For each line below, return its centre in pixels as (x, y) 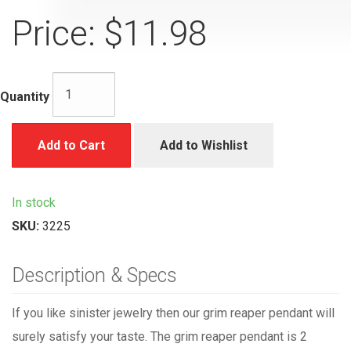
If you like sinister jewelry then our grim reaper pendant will (173, 313)
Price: (54, 34)
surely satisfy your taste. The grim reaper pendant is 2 (159, 337)
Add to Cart (71, 146)
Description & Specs (94, 276)
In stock (34, 203)
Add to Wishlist (204, 146)
